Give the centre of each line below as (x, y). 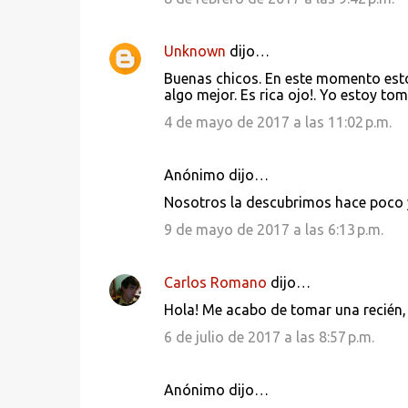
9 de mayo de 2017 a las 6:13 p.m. (273, 229)
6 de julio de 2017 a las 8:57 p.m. (269, 337)
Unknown (194, 51)
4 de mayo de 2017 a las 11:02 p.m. (277, 122)
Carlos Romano (215, 282)
